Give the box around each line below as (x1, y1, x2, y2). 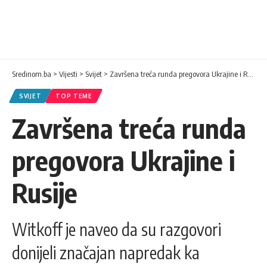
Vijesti (59, 69, 77, 79)
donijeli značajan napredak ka (12, 242, 200, 263)
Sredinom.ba (12, 69, 51, 79)
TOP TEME (55, 92, 92, 100)
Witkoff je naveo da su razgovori (12, 219, 221, 240)
